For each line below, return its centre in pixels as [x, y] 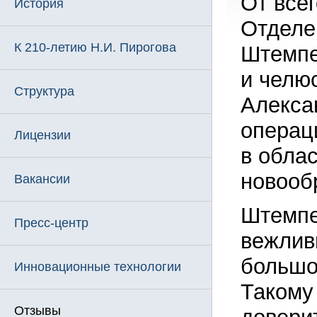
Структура [44, 91]
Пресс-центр [51, 223]
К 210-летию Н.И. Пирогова [95, 47]
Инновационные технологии [98, 267]
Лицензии [42, 135]
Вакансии [42, 179]
